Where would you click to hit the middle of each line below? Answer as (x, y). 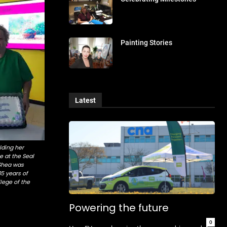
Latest (85, 100)
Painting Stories (147, 43)
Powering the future (119, 207)
